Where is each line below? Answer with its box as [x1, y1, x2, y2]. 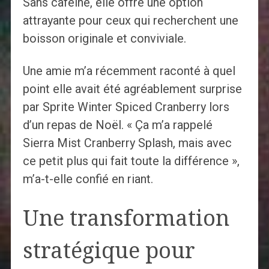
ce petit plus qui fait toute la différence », [22, 153, 240, 168]
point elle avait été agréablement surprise [22, 81, 242, 96]
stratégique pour [22, 237, 195, 264]
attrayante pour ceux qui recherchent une [22, 13, 238, 28]
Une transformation [22, 205, 229, 231]
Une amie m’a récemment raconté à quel [22, 63, 235, 78]
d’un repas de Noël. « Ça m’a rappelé [22, 117, 213, 132]
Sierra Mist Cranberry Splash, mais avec [22, 135, 232, 150]
